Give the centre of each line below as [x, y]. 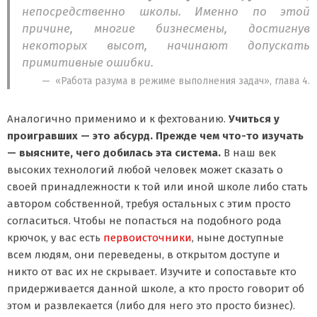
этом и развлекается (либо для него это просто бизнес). [151, 305]
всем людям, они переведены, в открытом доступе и [144, 254]
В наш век [250, 152]
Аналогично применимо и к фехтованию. [116, 119]
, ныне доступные [238, 237]
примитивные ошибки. [88, 62]
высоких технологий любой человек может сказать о [145, 169]
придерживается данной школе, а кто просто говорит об [156, 288]
